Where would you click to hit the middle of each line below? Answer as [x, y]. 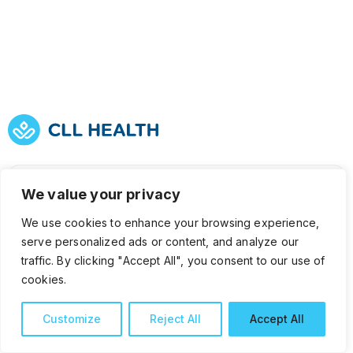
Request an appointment [144, 185]
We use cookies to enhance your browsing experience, [171, 223]
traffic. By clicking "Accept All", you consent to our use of [173, 260]
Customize [72, 319]
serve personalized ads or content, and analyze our [160, 242]
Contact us [96, 280]
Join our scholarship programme [173, 232]
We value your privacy [101, 194]
